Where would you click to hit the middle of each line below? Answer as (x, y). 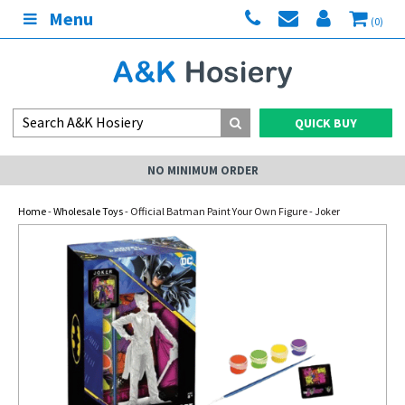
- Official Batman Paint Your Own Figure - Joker (231, 211)
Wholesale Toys (88, 211)
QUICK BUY (326, 123)
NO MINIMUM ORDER (202, 170)
